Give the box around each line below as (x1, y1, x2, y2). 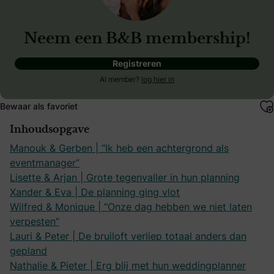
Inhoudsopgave (10, 124, 89, 135)
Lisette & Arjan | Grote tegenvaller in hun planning (10, 170, 240, 184)
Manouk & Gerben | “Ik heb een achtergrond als (10, 141, 229, 155)
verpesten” (10, 214, 59, 228)
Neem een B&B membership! (24, 31, 250, 46)
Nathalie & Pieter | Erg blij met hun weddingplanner (10, 258, 246, 272)
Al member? (100, 73, 141, 84)
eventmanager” (10, 155, 80, 169)
